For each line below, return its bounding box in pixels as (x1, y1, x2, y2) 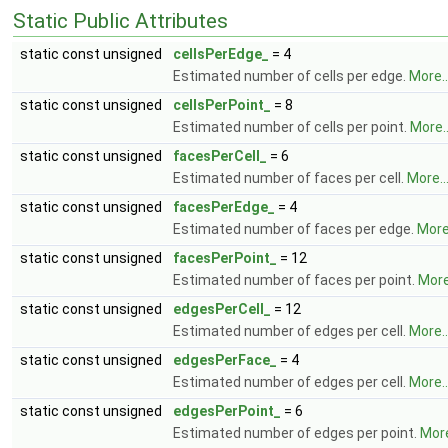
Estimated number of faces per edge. (173, 220, 417, 237)
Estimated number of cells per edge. (173, 67, 409, 84)
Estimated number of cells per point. (173, 118, 410, 135)
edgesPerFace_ (173, 351, 277, 368)
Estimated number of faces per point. (173, 271, 418, 288)
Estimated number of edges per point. (173, 424, 420, 441)
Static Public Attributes (13, 8, 228, 33)
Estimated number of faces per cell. (173, 169, 407, 186)
